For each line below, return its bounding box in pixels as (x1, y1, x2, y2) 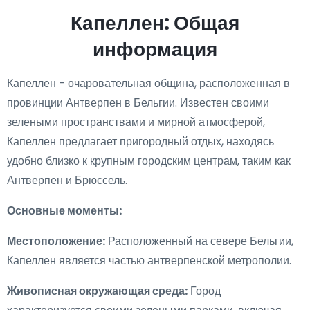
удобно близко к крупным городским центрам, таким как (7, 153, 291, 169)
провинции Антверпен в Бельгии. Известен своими (7, 95, 269, 111)
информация (93, 36, 217, 63)
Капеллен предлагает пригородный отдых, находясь (7, 134, 274, 149)
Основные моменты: (7, 203, 122, 219)
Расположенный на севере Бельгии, (105, 233, 293, 249)
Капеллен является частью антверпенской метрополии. (7, 253, 291, 268)
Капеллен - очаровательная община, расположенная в (7, 75, 290, 91)
